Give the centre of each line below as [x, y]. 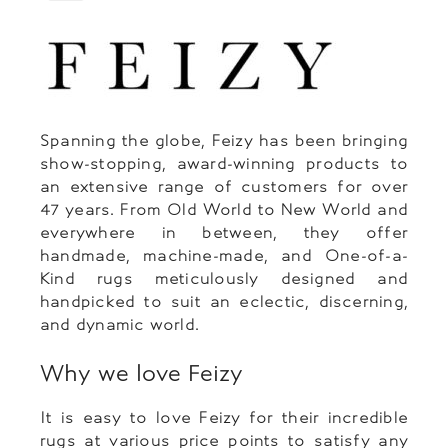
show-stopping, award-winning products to [224, 164]
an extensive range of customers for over [224, 187]
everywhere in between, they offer [224, 233]
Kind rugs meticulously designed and [224, 279]
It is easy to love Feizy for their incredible [224, 418]
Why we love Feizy [141, 373]
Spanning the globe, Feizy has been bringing [224, 141]
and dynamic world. [120, 325]
